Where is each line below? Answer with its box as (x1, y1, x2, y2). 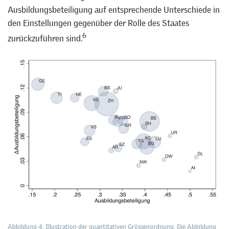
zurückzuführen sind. (8, 33, 82, 44)
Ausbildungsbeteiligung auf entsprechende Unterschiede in (8, 4, 220, 16)
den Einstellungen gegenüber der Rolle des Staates (8, 17, 189, 29)
